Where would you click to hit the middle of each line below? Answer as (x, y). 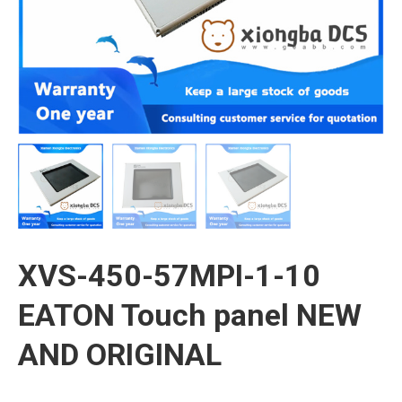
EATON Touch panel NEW (190, 315)
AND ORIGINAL (120, 354)
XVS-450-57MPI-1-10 (169, 275)
